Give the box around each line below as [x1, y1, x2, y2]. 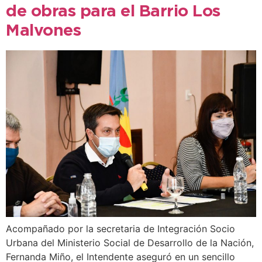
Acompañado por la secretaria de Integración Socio [6, 223, 235, 235]
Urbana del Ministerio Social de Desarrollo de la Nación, [6, 237, 254, 249]
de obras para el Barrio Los [6, 4, 220, 19]
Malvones [6, 23, 81, 38]
